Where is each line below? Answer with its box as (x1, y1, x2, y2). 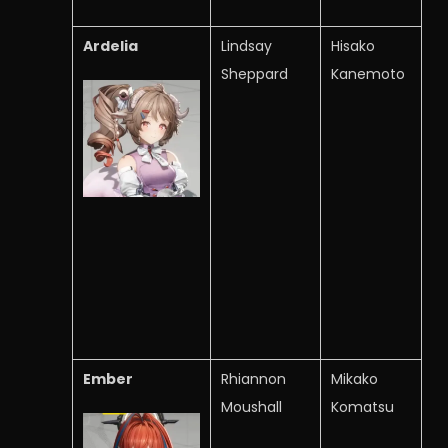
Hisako (331, 36, 375, 56)
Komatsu (331, 397, 394, 417)
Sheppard (221, 64, 288, 84)
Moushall (221, 397, 282, 417)
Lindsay (221, 36, 272, 56)
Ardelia (83, 36, 138, 56)
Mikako (331, 369, 378, 389)
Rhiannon (221, 369, 286, 389)
